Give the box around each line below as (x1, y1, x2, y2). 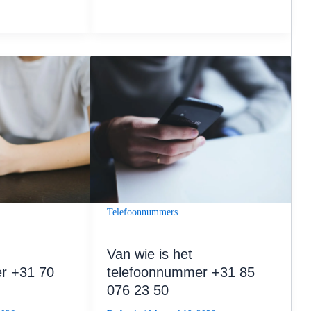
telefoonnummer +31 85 (106, 264, 255, 280)
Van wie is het (106, 246, 192, 262)
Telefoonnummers (106, 206, 178, 217)
